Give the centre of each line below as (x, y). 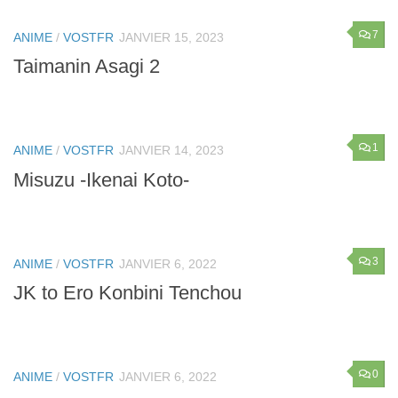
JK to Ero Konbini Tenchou (127, 292)
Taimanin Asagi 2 (87, 67)
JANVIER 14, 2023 (171, 151)
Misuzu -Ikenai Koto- (101, 179)
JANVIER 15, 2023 (171, 38)
